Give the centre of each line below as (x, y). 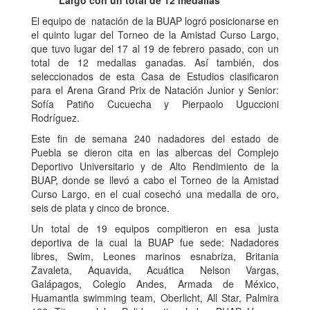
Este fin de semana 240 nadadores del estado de (155, 139)
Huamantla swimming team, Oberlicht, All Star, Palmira (155, 298)
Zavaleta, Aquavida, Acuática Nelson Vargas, (155, 270)
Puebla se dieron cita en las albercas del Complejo (155, 153)
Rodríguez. (55, 118)
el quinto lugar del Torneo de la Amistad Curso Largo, (155, 35)
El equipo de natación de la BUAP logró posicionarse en (155, 21)
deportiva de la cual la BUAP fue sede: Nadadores (155, 243)
